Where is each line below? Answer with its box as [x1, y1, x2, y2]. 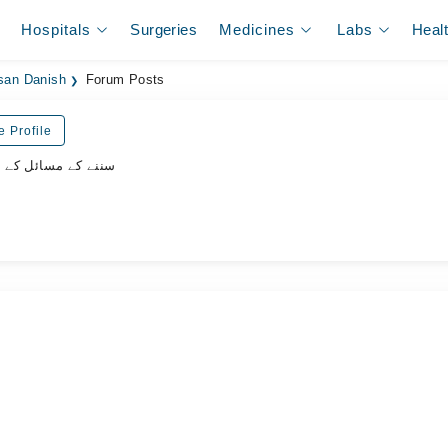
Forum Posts [85, 73, 165, 87]
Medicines [219, 21, 296, 38]
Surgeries [130, 21, 197, 38]
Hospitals [21, 21, 92, 38]
